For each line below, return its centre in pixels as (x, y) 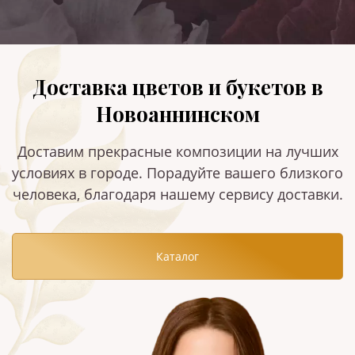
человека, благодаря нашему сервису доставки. (177, 195)
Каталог (177, 257)
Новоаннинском (177, 114)
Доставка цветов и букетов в (177, 87)
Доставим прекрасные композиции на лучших (177, 152)
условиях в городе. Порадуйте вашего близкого (177, 173)
